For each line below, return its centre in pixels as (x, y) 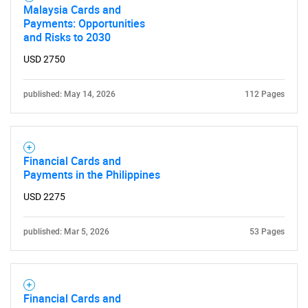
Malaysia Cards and (72, 10)
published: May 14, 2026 (69, 94)
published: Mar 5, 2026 (66, 232)
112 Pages (265, 94)
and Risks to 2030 (67, 37)
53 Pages (267, 232)
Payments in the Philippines (92, 175)
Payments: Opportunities (84, 23)
